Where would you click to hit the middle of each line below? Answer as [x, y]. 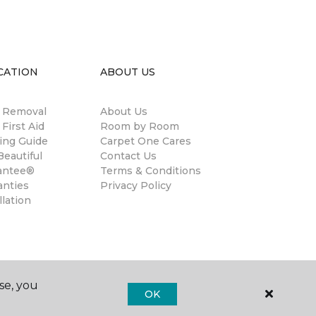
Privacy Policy [136, 186]
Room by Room [140, 126]
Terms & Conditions [151, 171]
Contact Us [128, 156]
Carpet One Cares [146, 141]
